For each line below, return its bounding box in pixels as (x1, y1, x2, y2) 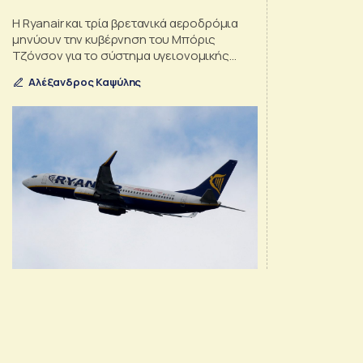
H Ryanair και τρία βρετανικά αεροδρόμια (12, 15, 239, 32)
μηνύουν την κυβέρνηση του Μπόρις (12, 31, 216, 49)
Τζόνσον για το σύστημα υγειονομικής (12, 47, 229, 65)
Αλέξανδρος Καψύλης (28, 75, 142, 90)
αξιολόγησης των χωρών (12, 63, 152, 81)
